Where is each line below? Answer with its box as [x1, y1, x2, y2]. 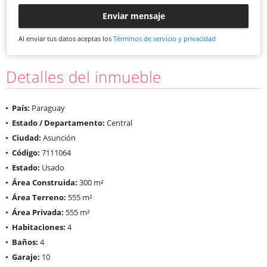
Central [105, 117, 132, 128]
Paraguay [30, 102, 65, 113]
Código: [12, 147, 40, 158]
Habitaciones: [12, 221, 66, 232]
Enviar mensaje [102, 10, 165, 22]
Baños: [12, 236, 38, 247]
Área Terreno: [12, 191, 66, 203]
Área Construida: [12, 176, 77, 188]
